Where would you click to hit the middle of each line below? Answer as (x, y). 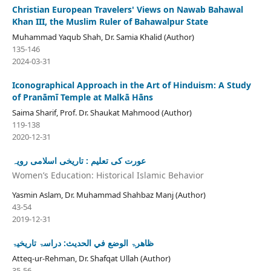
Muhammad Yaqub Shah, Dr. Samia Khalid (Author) (103, 37)
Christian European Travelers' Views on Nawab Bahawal (127, 10)
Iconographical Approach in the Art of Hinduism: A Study (131, 85)
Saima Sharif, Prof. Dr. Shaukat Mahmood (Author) (102, 113)
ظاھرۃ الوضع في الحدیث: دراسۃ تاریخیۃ (83, 243)
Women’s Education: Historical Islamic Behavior (108, 175)
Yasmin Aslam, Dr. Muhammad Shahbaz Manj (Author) (109, 194)
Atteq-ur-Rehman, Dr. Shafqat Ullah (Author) (91, 258)
